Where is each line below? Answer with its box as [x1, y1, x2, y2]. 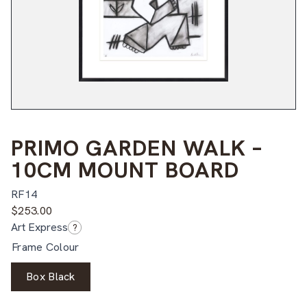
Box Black [26, 269, 75, 284]
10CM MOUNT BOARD [11, 155, 239, 184]
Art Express [11, 219, 68, 234]
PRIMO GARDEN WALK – [11, 133, 262, 162]
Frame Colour [12, 239, 79, 254]
